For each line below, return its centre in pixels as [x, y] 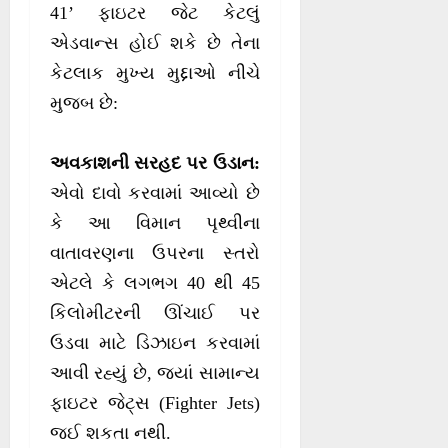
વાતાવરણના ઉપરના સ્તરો [155, 253]
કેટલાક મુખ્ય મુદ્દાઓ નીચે [155, 73]
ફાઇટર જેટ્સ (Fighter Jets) [155, 403]
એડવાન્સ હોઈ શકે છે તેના [155, 43]
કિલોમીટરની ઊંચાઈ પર [155, 313]
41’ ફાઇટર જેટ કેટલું [155, 13]
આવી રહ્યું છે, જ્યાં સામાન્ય [155, 373]
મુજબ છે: [84, 103]
